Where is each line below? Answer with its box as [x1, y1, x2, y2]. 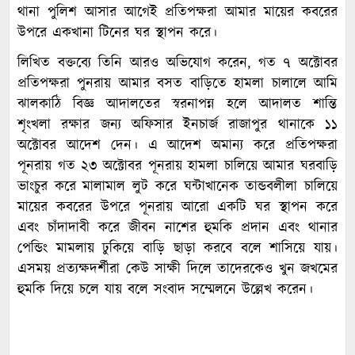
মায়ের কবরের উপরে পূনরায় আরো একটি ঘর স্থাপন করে [17, 197, 338, 218]
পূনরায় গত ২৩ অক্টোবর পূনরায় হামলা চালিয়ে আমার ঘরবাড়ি [17, 156, 338, 177]
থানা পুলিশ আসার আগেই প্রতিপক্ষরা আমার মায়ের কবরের [17, 2, 338, 23]
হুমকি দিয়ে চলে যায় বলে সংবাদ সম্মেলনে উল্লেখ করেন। [17, 280, 313, 300]
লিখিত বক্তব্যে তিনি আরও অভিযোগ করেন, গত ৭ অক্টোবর [17, 53, 338, 74]
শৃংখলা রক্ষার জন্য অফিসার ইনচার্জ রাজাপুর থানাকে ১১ [17, 115, 338, 136]
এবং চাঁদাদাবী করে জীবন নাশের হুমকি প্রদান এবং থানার [17, 218, 338, 239]
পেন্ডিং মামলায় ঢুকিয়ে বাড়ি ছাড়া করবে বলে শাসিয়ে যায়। [17, 239, 338, 259]
